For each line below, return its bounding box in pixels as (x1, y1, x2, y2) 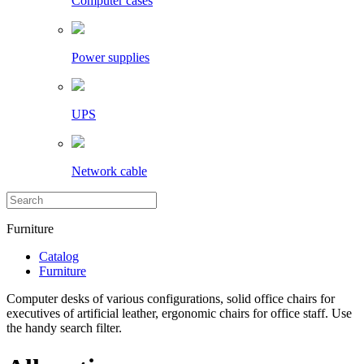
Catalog (39, 249, 79, 264)
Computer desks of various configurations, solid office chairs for (6, 292, 335, 306)
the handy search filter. (6, 321, 122, 336)
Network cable (71, 164, 147, 179)
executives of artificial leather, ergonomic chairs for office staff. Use (6, 306, 352, 321)
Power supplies (71, 50, 149, 65)
